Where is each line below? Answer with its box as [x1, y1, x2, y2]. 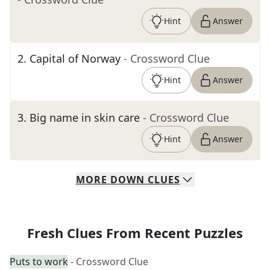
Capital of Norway [30, 51, 121, 66]
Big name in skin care [30, 110, 140, 125]
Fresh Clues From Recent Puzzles [27, 224, 243, 242]
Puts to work [10, 255, 68, 268]
